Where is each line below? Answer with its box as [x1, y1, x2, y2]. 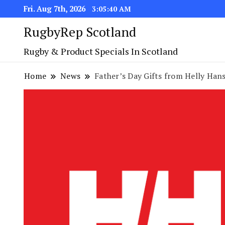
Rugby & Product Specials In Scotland [24, 45, 178, 57]
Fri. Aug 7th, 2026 [24, 4, 87, 14]
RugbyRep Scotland [24, 23, 136, 40]
